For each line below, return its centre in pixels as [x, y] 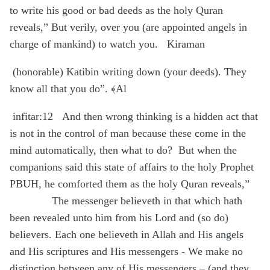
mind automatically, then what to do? [93, 150]
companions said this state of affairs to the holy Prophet [132, 167]
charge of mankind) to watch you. [84, 44]
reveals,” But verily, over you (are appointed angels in [128, 27]
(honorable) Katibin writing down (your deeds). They [130, 72]
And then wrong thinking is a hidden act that [160, 117]
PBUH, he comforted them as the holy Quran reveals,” [130, 184]
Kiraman [186, 44]
